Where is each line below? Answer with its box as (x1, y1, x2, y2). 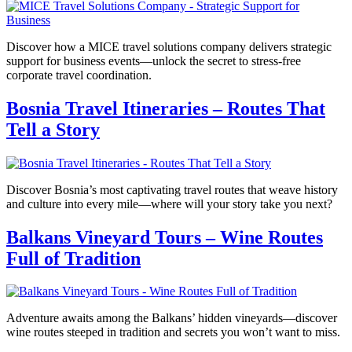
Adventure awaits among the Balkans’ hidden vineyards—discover (6, 311, 337, 325)
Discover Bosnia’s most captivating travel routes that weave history (6, 182, 338, 196)
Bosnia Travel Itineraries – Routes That (6, 97, 325, 119)
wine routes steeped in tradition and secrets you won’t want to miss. (6, 325, 340, 339)
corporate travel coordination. (6, 68, 152, 82)
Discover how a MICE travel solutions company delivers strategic (6, 39, 332, 53)
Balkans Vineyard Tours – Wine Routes (6, 226, 323, 247)
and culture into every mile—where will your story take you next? (6, 196, 332, 211)
